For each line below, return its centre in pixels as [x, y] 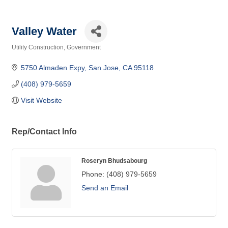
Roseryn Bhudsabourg [114, 161]
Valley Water [44, 31]
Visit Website [41, 100]
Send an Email [105, 188]
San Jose [103, 68]
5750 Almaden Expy [52, 68]
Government [84, 47]
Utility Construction [38, 47]
